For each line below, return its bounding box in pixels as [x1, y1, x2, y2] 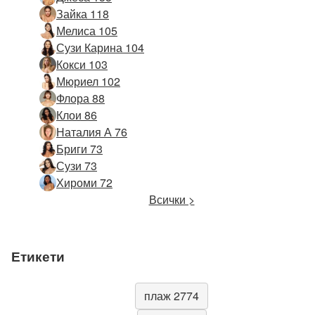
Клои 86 [56, 106, 97, 123]
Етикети [11, 246, 65, 266]
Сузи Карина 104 [56, 39, 144, 56]
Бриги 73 [56, 140, 103, 157]
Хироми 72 [56, 174, 112, 191]
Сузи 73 [56, 157, 97, 174]
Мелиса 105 [56, 22, 117, 39]
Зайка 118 [56, 5, 109, 22]
